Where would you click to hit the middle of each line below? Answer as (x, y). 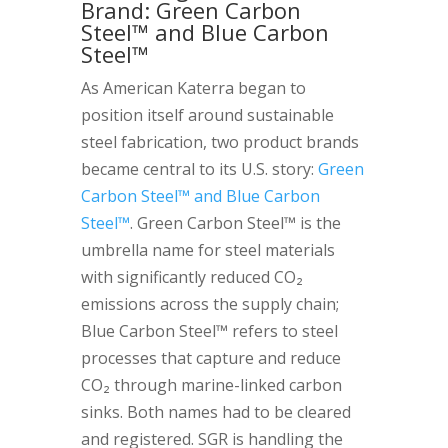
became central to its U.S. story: (199, 169)
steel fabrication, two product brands (219, 142)
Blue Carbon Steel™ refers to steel (209, 331)
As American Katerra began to (193, 88)
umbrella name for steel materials (207, 250)
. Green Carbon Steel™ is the (235, 223)
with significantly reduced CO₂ (191, 277)
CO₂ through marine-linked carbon (211, 385)
